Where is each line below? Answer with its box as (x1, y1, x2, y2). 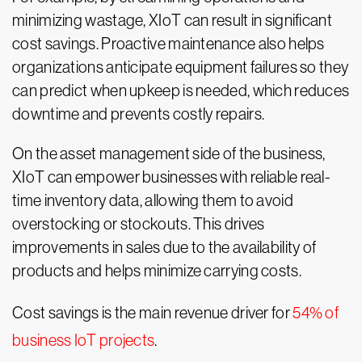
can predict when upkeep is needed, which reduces (12, 82, 350, 100)
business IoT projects (12, 331, 155, 350)
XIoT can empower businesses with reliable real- (12, 168, 331, 187)
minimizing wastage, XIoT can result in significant (12, 11, 332, 30)
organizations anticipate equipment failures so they (12, 58, 349, 77)
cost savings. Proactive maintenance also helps (12, 35, 325, 53)
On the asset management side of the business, (12, 145, 326, 163)
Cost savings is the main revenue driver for (12, 304, 293, 322)
